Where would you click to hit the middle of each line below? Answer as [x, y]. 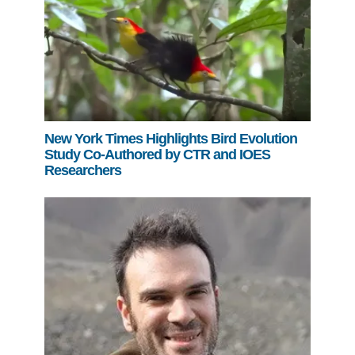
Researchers [83, 170]
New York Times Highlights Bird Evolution [171, 138]
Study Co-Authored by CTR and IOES [157, 154]
